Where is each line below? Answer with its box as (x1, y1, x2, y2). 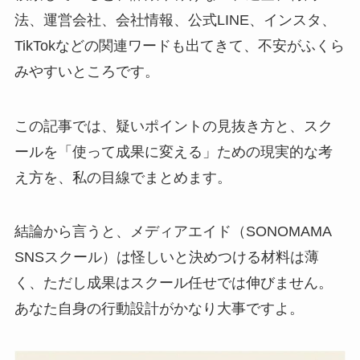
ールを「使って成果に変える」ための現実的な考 (14, 143, 333, 160)
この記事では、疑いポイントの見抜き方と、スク (14, 117, 333, 134)
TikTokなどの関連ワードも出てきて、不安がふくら (14, 37, 345, 54)
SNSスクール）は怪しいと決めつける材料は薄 (14, 249, 319, 266)
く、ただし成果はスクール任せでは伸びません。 (14, 275, 333, 292)
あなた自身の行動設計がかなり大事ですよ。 (14, 301, 304, 317)
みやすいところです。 (14, 63, 159, 80)
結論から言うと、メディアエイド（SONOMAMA (14, 223, 331, 240)
